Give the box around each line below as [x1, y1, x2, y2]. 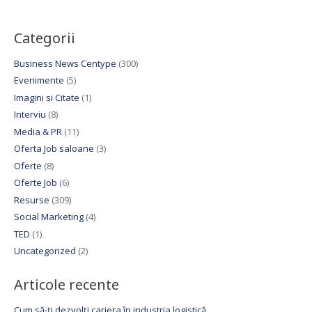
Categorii [13, 28, 75, 47]
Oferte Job [13, 176, 57, 189]
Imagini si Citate [13, 91, 79, 104]
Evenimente [13, 74, 64, 87]
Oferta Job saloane [13, 142, 94, 155]
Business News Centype [13, 56, 116, 70]
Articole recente [13, 275, 119, 295]
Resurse [13, 193, 49, 206]
